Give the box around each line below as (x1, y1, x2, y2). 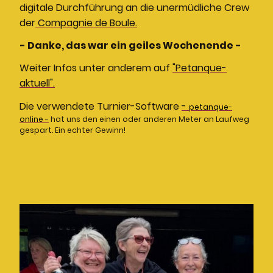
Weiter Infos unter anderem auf (19, 61, 172, 76)
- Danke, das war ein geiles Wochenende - (19, 38, 241, 53)
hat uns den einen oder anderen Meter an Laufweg (51, 113, 249, 124)
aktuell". (19, 76, 55, 91)
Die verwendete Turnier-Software (19, 99, 182, 113)
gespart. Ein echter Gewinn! (19, 124, 126, 135)
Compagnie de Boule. (35, 15, 137, 30)
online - (19, 113, 49, 124)
